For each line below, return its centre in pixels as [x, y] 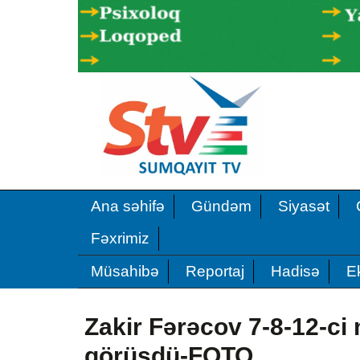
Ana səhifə [128, 206]
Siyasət [304, 206]
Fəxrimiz [120, 238]
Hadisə [295, 271]
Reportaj [215, 271]
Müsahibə [125, 271]
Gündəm [221, 206]
